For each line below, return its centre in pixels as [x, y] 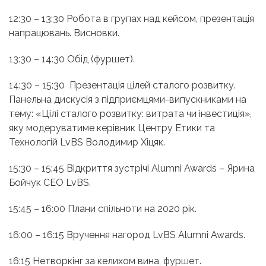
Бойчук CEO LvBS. [51, 183]
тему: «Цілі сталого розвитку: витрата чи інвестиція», [130, 114]
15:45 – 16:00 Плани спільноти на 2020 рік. [103, 209]
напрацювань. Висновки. [64, 33]
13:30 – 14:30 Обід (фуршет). [72, 59]
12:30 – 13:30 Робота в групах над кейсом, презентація [132, 19]
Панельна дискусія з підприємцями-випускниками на [128, 100]
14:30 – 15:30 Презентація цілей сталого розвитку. [122, 85]
